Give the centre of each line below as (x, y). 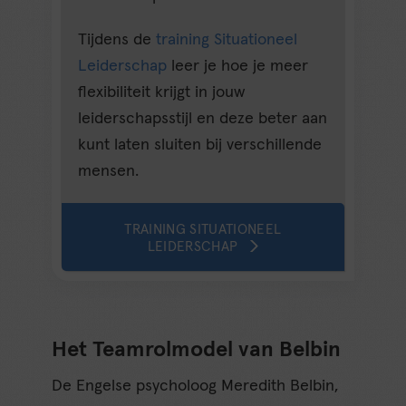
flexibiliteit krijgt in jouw (162, 93)
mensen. (109, 172)
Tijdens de (117, 40)
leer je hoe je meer (238, 67)
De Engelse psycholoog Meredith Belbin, (195, 387)
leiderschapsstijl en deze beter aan (203, 119)
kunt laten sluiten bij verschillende (200, 145)
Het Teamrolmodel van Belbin (197, 350)
